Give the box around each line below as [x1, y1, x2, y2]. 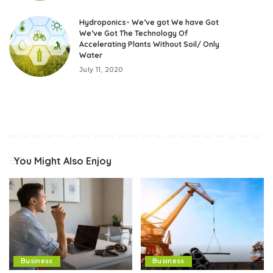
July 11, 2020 [79, 65, 123, 74]
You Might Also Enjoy [13, 154, 112, 167]
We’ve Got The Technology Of [79, 29, 188, 38]
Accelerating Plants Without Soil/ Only [79, 40, 219, 49]
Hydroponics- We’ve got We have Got [79, 18, 219, 27]
